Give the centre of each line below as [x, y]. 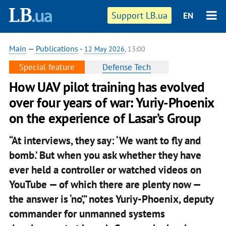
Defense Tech [126, 67]
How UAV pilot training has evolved [107, 87]
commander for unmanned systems [87, 213]
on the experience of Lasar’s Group [105, 118]
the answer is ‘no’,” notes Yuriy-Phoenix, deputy [111, 199]
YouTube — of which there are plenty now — [104, 184]
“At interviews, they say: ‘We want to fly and [105, 140]
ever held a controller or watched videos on [105, 169]
